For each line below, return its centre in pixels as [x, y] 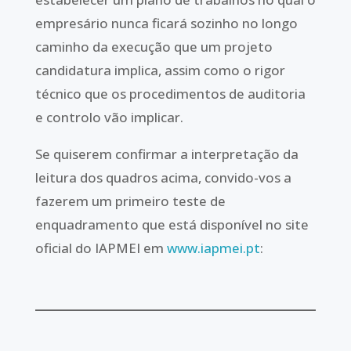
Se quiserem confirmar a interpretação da [166, 154]
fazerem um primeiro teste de [130, 201]
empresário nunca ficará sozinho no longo [166, 24]
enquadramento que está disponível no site [172, 225]
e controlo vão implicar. [109, 118]
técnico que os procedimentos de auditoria [170, 94]
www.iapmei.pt [213, 248]
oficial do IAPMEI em [101, 248]
